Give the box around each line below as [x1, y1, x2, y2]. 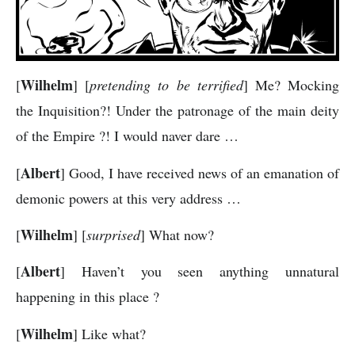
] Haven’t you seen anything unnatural [60, 261, 339, 281]
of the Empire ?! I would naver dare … [16, 126, 239, 146]
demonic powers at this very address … [16, 188, 241, 208]
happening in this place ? [16, 287, 159, 307]
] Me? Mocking [242, 75, 340, 95]
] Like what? [73, 323, 146, 343]
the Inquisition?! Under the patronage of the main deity [16, 101, 339, 120]
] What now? [140, 224, 214, 244]
